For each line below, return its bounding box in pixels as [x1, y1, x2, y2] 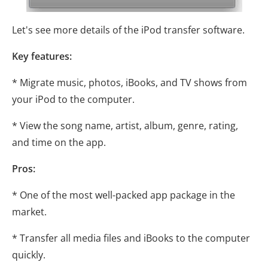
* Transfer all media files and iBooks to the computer [12, 231, 250, 245]
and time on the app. [12, 135, 106, 149]
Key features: [12, 49, 72, 63]
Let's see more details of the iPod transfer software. [12, 23, 245, 36]
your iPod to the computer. [12, 92, 135, 106]
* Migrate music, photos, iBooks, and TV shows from [12, 75, 247, 89]
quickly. [12, 248, 45, 261]
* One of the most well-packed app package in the [12, 188, 235, 202]
